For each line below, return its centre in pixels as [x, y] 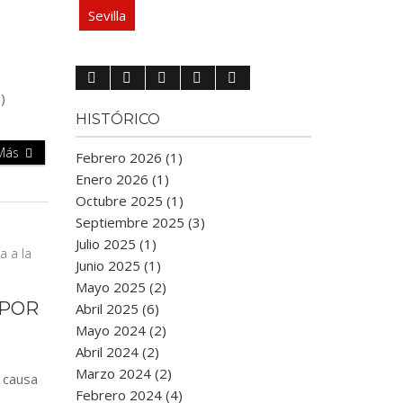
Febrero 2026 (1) [129, 157]
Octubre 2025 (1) [129, 201]
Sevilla [107, 15]
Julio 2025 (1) [116, 244]
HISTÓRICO [117, 119]
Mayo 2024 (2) [121, 330]
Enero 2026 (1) [122, 179]
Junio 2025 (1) [118, 265]
